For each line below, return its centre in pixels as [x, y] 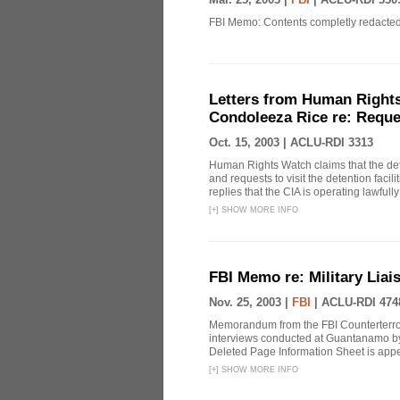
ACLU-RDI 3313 [332, 142]
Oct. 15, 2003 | [250, 142]
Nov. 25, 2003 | [250, 302]
